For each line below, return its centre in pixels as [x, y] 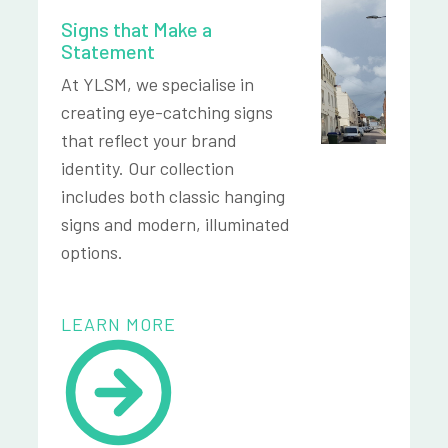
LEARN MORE [119, 324]
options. [92, 252]
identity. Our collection [148, 168]
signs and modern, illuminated [176, 224]
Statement [108, 51]
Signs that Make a [137, 29]
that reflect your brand [149, 140]
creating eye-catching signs [167, 112]
